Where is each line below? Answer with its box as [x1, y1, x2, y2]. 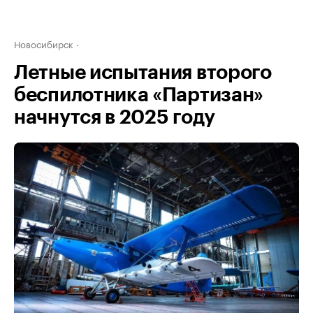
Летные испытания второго [14, 63, 272, 82]
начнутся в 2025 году [14, 108, 215, 127]
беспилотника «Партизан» [14, 85, 264, 105]
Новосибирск [14, 36, 73, 50]
